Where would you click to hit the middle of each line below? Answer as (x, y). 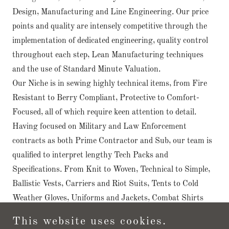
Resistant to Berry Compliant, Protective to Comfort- (106, 98)
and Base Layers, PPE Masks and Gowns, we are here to (111, 212)
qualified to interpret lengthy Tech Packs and (90, 155)
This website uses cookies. (89, 221)
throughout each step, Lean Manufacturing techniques (108, 55)
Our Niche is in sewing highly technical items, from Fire (110, 84)
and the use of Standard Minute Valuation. (86, 69)
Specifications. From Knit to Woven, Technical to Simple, (111, 169)
